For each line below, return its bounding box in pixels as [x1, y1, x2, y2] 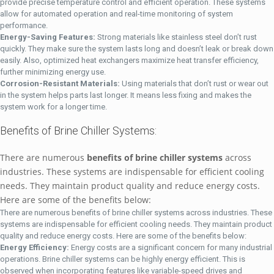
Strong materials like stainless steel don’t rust [97, 32, 257, 42]
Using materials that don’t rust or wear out [120, 79, 268, 88]
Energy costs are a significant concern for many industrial [69, 243, 272, 252]
